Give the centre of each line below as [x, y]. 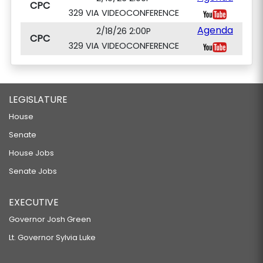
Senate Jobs [33, 171]
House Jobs [31, 153]
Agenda [215, 30]
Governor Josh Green [50, 219]
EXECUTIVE [34, 202]
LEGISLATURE [38, 100]
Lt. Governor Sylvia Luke [52, 237]
